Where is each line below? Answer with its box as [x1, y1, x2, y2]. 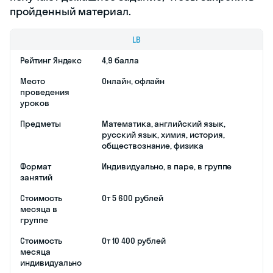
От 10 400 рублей [102, 235, 166, 246]
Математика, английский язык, [102, 118, 225, 129]
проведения [20, 86, 69, 97]
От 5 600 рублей [102, 192, 164, 204]
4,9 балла [102, 54, 139, 66]
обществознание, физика [102, 140, 204, 151]
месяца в [20, 203, 57, 214]
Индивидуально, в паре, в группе [102, 160, 232, 172]
